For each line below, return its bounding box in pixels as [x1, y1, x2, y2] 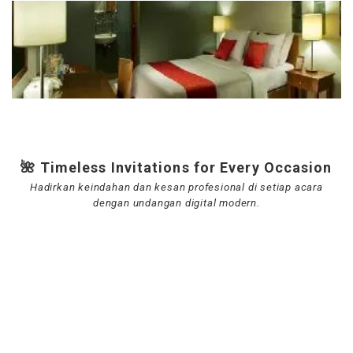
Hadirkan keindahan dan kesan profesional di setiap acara [30, 181, 323, 193]
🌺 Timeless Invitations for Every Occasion [20, 159, 333, 176]
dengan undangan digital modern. [93, 197, 260, 209]
